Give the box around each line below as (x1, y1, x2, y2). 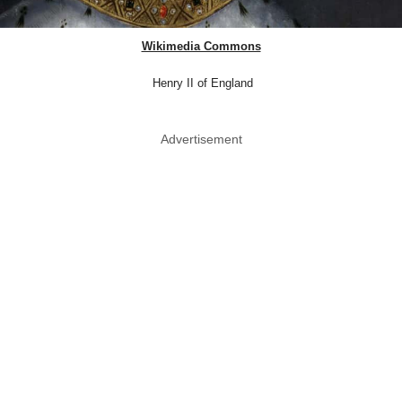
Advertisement (160, 131, 242, 146)
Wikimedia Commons (141, 39, 261, 53)
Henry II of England (149, 75, 253, 90)
